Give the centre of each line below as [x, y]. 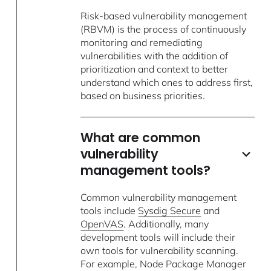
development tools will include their [158, 237]
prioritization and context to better [155, 69]
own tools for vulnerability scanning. [160, 251]
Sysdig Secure [170, 211]
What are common [141, 138]
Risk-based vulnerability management [164, 16]
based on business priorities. [143, 96]
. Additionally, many [166, 224]
